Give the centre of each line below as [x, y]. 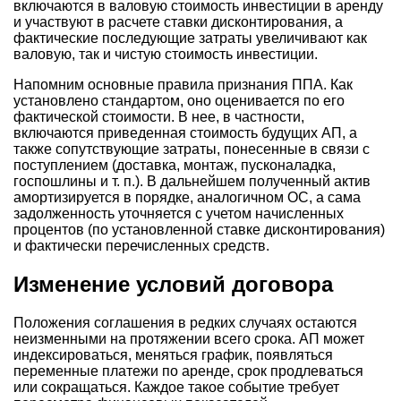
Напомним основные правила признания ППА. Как [183, 84]
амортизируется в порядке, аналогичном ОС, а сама [187, 197]
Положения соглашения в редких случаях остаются [185, 322]
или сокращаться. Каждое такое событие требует [176, 387]
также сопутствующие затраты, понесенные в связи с [192, 149]
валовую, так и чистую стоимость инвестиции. [166, 54]
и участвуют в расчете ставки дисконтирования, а [178, 21]
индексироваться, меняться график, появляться [173, 354]
